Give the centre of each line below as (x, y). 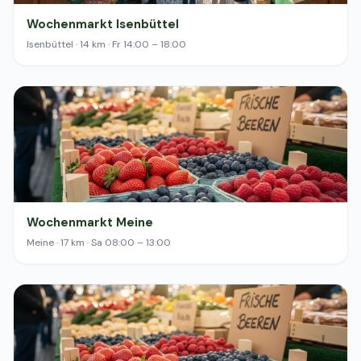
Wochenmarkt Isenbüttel (103, 24)
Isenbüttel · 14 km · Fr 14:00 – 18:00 (106, 44)
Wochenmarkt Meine (90, 222)
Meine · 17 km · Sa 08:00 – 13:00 (99, 243)
